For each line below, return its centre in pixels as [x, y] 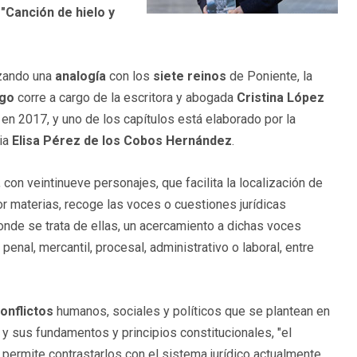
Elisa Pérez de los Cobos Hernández [122, 141]
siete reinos [190, 76]
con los [129, 76]
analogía [80, 76]
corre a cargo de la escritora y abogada [126, 98]
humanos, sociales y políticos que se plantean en [192, 312]
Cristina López [280, 98]
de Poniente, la [269, 76]
